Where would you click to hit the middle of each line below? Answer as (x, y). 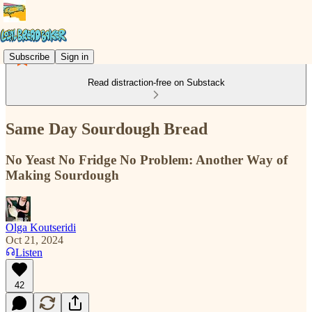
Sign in (75, 56)
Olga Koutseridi (41, 227)
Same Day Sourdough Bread (107, 128)
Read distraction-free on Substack (156, 83)
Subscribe (29, 56)
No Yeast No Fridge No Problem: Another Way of (147, 159)
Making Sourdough (62, 175)
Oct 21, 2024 (34, 240)
